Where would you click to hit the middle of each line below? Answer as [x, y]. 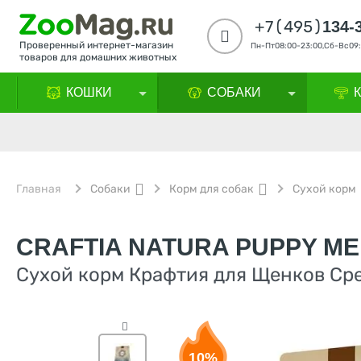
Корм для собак [212, 189]
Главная [39, 189]
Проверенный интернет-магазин [96, 45]
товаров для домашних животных [98, 57]
